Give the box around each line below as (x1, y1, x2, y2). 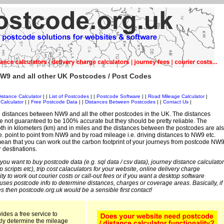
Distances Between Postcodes (85, 99, 155, 105)
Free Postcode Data (31, 99, 77, 105)
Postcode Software (96, 93, 140, 99)
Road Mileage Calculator (147, 93, 204, 99)
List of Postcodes (48, 93, 89, 99)
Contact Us (163, 99, 190, 105)
